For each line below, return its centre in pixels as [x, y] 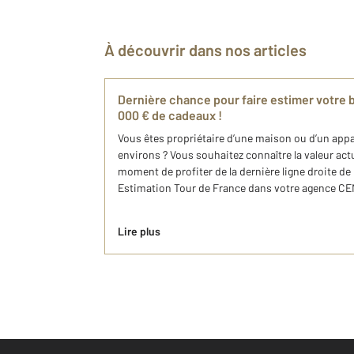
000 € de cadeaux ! [170, 115]
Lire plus [139, 231]
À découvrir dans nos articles [211, 50]
